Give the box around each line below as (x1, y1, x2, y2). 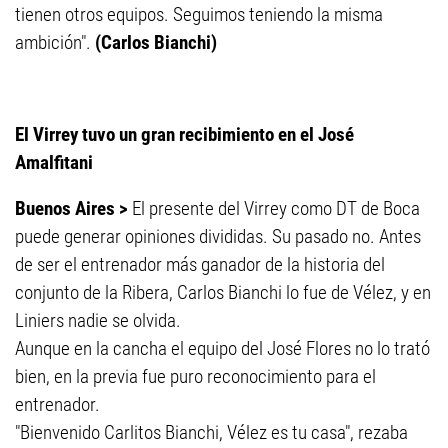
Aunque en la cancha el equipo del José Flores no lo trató (15, 337, 430, 360)
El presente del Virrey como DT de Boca (132, 197, 420, 220)
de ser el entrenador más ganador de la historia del (15, 253, 385, 276)
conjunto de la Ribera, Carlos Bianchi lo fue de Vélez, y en (15, 281, 431, 304)
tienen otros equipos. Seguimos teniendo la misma (15, 3, 383, 26)
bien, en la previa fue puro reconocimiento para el (15, 365, 376, 388)
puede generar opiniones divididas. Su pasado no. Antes (15, 225, 421, 248)
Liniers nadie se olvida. (15, 309, 181, 332)
